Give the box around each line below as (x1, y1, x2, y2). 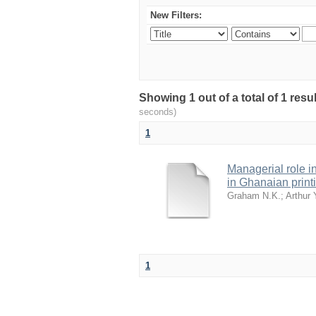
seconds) (139, 107, 176, 117)
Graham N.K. (227, 190, 281, 201)
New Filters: (150, 10, 202, 20)
